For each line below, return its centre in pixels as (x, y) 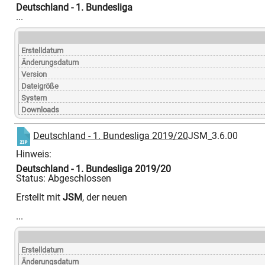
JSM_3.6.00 (213, 136)
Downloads (40, 110)
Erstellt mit (39, 198)
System (34, 98)
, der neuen (105, 198)
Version (34, 75)
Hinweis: (34, 154)
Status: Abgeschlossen (64, 179)
